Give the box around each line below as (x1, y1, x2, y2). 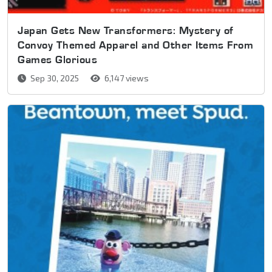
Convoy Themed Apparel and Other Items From (18, 38, 253, 52)
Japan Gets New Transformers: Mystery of (18, 24, 234, 37)
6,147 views (103, 73, 149, 84)
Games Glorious (18, 53, 97, 66)
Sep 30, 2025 (29, 73, 81, 84)
